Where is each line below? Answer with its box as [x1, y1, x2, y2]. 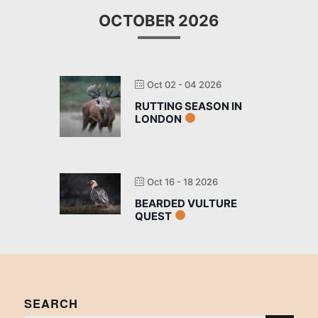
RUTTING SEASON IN [135, 99, 242, 114]
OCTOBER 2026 [99, 11, 219, 31]
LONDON [135, 112, 182, 126]
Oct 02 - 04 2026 [147, 79, 221, 91]
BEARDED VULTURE [135, 197, 237, 211]
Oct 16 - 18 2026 [147, 176, 218, 188]
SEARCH [23, 295, 78, 312]
